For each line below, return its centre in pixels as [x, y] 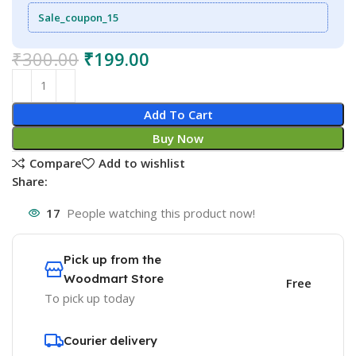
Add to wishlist [141, 163]
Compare [55, 163]
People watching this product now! [161, 213]
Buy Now [178, 138]
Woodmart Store [114, 278]
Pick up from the [113, 259]
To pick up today [90, 298]
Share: [30, 181]
